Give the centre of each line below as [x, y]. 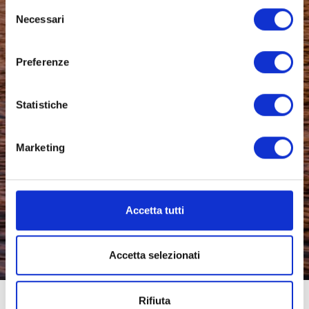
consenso [27, 38]
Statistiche [42, 104]
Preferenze [42, 61]
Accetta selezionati [154, 255]
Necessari [40, 19]
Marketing [40, 147]
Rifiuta [154, 300]
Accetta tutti [154, 210]
